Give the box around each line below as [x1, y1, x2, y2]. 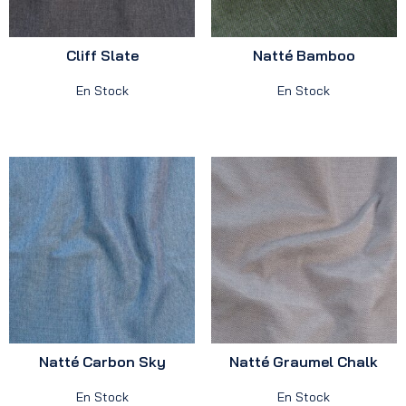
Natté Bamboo [252, 46, 355, 65]
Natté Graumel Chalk [229, 352, 379, 371]
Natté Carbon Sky [38, 352, 166, 371]
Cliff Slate [65, 46, 139, 65]
